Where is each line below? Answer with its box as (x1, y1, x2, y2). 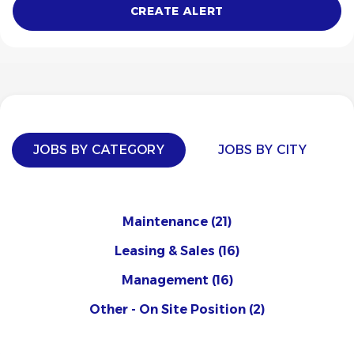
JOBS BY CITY (218, 142, 307, 157)
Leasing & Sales (115, 243, 215, 258)
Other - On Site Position (89, 302, 246, 317)
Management (121, 273, 209, 288)
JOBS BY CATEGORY (33, 142, 165, 157)
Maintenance (122, 214, 208, 229)
